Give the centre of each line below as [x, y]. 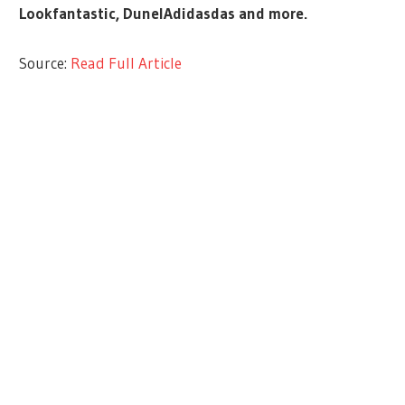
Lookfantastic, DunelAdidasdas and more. [164, 14]
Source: [45, 62]
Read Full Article [127, 62]
